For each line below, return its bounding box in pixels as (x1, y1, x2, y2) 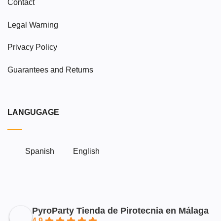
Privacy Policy (7, 43, 57, 52)
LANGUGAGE (7, 108, 59, 116)
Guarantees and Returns (7, 66, 93, 74)
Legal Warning (7, 20, 58, 29)
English (73, 147, 100, 155)
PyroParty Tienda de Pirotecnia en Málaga (32, 206, 209, 216)
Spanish (25, 147, 54, 155)
